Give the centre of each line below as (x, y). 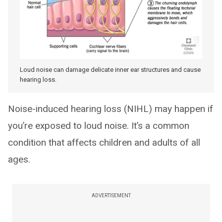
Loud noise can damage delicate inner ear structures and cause (110, 69)
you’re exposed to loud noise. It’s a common (99, 125)
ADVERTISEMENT (111, 195)
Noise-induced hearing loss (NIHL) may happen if (111, 109)
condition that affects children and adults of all (104, 142)
